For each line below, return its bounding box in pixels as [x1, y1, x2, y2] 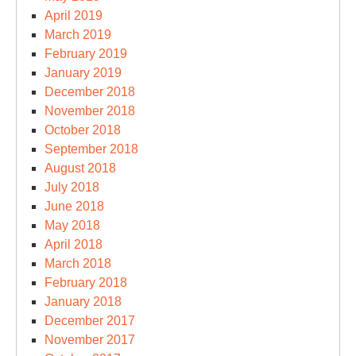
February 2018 [44, 276, 127, 289]
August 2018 [44, 161, 116, 175]
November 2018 [44, 104, 135, 118]
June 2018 [44, 199, 104, 213]
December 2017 [44, 314, 135, 327]
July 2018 [44, 180, 99, 194]
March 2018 [44, 257, 111, 270]
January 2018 [44, 295, 122, 308]
